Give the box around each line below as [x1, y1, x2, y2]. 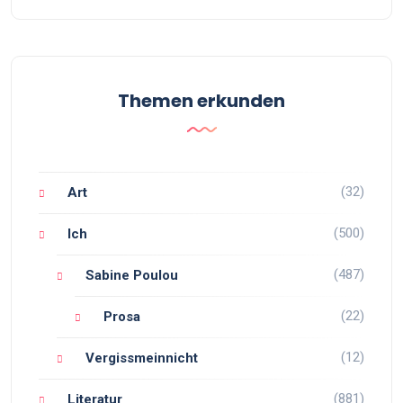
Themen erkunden [118, 88, 285, 113]
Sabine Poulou [85, 267, 178, 283]
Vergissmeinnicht [85, 350, 198, 366]
